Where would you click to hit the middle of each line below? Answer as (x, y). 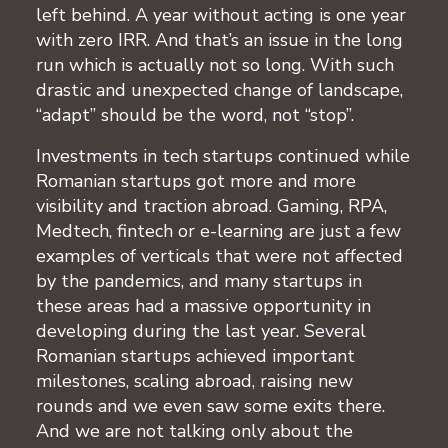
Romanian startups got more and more (196, 180)
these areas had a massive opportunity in (203, 305)
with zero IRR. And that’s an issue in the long (219, 39)
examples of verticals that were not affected (219, 255)
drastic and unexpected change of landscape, (219, 89)
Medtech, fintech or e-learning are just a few (218, 230)
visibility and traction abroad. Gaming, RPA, (211, 205)
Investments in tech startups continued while (223, 155)
